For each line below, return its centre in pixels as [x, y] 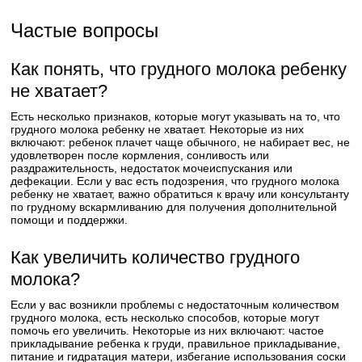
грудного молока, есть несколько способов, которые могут [165, 318]
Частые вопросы [85, 30]
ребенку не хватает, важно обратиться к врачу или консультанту [180, 194]
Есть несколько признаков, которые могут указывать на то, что [176, 116]
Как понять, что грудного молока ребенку [179, 69]
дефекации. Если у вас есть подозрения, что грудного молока [175, 181]
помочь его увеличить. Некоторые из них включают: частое [168, 330]
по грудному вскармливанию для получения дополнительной [174, 207]
